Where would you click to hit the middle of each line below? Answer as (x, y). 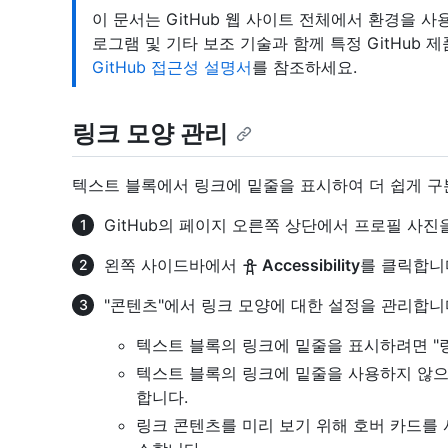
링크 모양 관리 (150, 133)
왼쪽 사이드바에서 (173, 265)
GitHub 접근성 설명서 (172, 67)
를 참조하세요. (304, 67)
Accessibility (309, 265)
